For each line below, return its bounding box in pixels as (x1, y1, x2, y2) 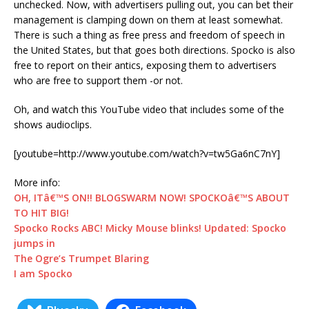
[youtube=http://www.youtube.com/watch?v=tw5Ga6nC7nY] (14, 147, 280, 160)
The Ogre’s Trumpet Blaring (14, 252, 149, 265)
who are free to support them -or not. (14, 74, 183, 87)
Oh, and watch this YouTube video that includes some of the (14, 103, 284, 116)
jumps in (14, 237, 55, 250)
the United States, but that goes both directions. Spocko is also (14, 43, 295, 57)
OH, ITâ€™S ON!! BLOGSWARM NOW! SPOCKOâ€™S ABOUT (14, 191, 290, 204)
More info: (14, 176, 60, 189)
